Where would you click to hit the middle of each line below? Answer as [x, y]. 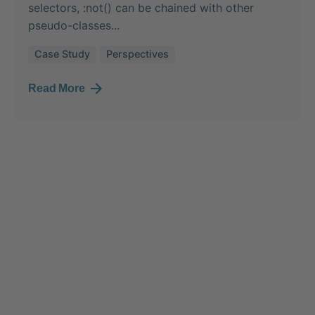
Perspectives [137, 54]
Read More [57, 88]
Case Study [62, 54]
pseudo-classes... [74, 26]
